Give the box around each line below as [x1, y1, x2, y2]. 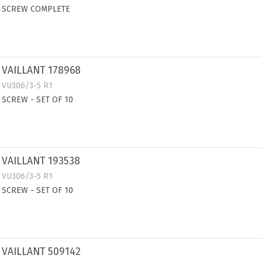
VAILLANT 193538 [2, 155, 80, 167]
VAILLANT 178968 [2, 64, 81, 77]
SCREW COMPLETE [2, 4, 70, 14]
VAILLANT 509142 [2, 246, 81, 258]
